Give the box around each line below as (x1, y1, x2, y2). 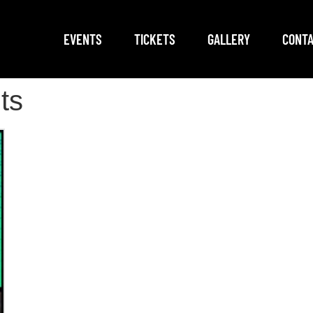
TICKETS (133, 30, 175, 48)
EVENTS (63, 30, 102, 48)
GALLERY (207, 30, 250, 48)
